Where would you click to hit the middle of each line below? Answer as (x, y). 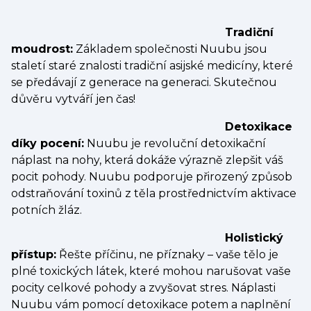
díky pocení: (48, 143)
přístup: (34, 254)
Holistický (254, 237)
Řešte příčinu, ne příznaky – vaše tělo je (167, 254)
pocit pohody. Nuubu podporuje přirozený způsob (152, 176)
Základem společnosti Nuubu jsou (170, 49)
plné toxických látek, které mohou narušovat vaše (151, 271)
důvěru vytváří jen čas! (73, 99)
